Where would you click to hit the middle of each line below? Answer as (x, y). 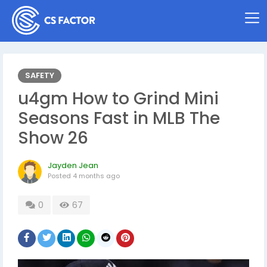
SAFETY (40, 75)
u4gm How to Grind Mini (118, 99)
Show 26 (53, 138)
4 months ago (96, 176)
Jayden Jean (73, 165)
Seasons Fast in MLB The (119, 118)
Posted (60, 176)
